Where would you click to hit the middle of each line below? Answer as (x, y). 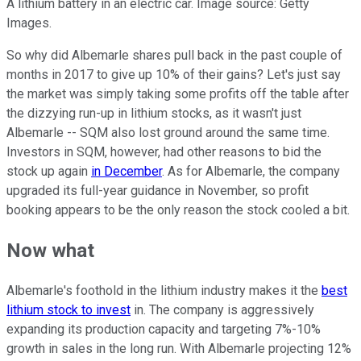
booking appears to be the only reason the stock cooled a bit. (178, 210)
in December (127, 172)
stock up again (49, 172)
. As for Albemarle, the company (251, 172)
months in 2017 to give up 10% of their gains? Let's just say (174, 75)
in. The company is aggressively (222, 310)
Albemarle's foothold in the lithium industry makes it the (164, 291)
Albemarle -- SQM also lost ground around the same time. (168, 133)
